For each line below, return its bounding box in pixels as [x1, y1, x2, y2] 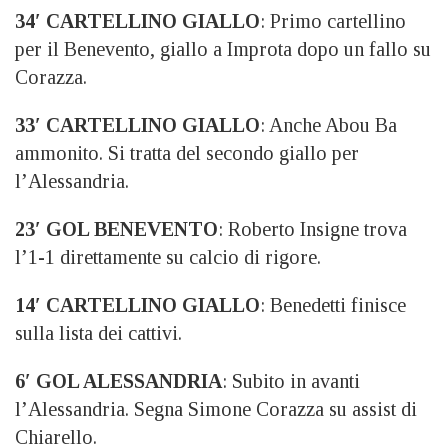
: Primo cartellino [260, 10, 406, 32]
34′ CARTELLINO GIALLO [15, 10, 260, 32]
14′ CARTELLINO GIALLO [15, 294, 260, 316]
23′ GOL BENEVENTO [15, 218, 218, 240]
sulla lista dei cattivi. [15, 322, 182, 344]
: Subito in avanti [222, 370, 360, 392]
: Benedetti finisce [260, 294, 406, 316]
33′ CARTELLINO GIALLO [15, 114, 260, 136]
